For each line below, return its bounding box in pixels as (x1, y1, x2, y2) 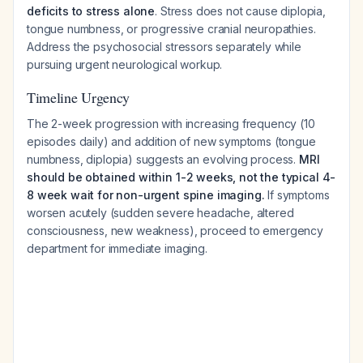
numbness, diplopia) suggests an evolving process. (27, 152, 299, 166)
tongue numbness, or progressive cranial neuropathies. (27, 22, 316, 36)
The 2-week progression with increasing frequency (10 (27, 117, 315, 130)
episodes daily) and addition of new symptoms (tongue (27, 135, 316, 148)
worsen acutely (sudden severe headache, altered (27, 206, 294, 220)
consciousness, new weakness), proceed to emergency (27, 224, 323, 237)
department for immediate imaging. (27, 241, 207, 255)
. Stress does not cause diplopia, (155, 4, 326, 18)
